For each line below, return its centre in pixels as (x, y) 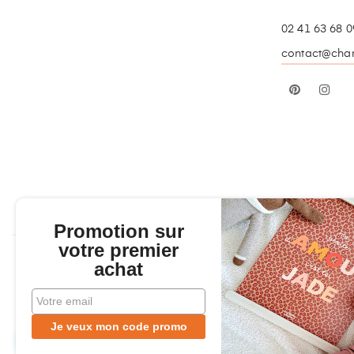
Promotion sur (119, 231)
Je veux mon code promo (119, 326)
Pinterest (329, 89)
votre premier (119, 250)
